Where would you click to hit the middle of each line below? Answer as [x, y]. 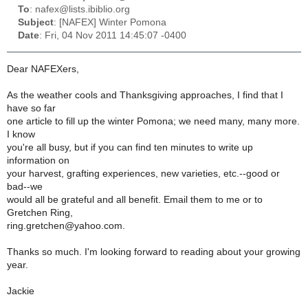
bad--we [25, 186]
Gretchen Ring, [40, 212]
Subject [36, 23]
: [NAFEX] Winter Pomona [110, 23]
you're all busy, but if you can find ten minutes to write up [130, 147]
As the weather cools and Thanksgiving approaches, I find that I [145, 95]
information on [38, 160]
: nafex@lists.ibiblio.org [80, 10]
